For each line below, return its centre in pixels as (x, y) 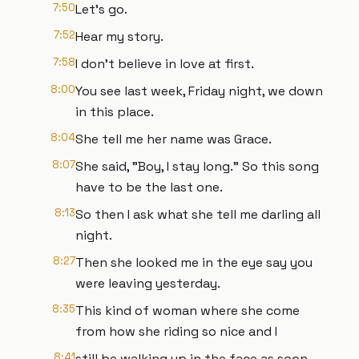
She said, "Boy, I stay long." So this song (197, 166)
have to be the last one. (149, 187)
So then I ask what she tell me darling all (198, 214)
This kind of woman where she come (188, 311)
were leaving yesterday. (148, 283)
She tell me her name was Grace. (173, 139)
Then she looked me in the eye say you (194, 262)
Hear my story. (119, 36)
